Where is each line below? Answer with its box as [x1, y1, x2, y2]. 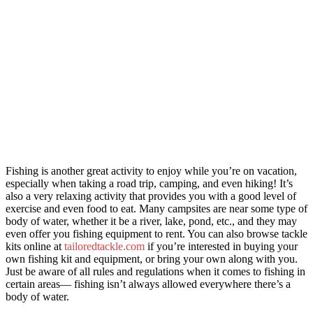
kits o [6, 240, 29, 252]
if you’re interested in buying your [147, 240, 298, 252]
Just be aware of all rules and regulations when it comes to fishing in [6, 265, 305, 277]
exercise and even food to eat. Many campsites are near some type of [6, 202, 307, 214]
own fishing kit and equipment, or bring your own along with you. [6, 252, 298, 265]
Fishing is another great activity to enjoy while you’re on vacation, [6, 164, 297, 177]
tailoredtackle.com [64, 240, 145, 252]
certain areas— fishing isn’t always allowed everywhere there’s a [6, 277, 291, 290]
